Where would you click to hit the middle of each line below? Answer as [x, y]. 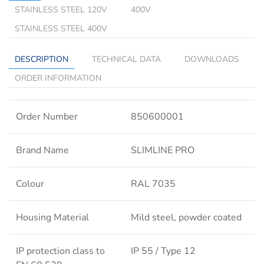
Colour [30, 184]
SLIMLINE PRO [163, 151]
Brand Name [42, 151]
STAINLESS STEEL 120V [61, 10]
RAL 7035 [153, 184]
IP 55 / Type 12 [163, 251]
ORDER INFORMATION [58, 78]
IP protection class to [60, 251]
